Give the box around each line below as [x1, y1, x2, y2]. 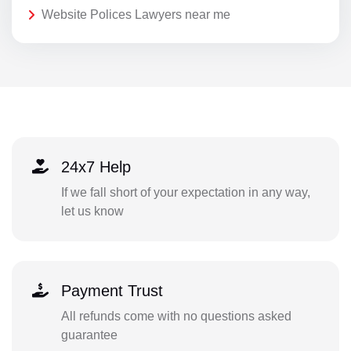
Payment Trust [60, 281, 163, 299]
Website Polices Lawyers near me [42, 7, 230, 21]
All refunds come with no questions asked [60, 309, 291, 323]
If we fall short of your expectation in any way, [60, 186, 310, 200]
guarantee [60, 327, 118, 342]
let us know [60, 204, 124, 219]
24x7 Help [60, 158, 131, 176]
